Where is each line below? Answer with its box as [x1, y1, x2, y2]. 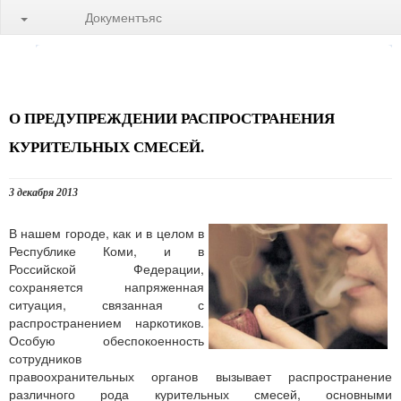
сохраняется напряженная [9, 277, 204, 295]
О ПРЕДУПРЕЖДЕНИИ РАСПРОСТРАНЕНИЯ [9, 107, 335, 129]
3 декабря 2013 [9, 186, 78, 199]
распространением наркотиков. [9, 313, 204, 331]
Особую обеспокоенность [9, 331, 204, 349]
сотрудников [9, 349, 81, 367]
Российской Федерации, [9, 260, 204, 277]
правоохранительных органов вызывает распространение [9, 367, 392, 385]
